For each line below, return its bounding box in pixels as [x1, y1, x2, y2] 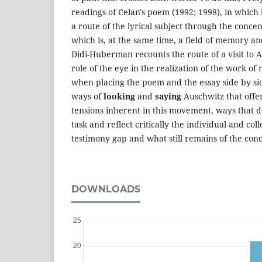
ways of [71, 90, 104, 102]
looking [104, 90, 135, 102]
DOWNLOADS [71, 183, 140, 195]
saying [155, 90, 181, 102]
